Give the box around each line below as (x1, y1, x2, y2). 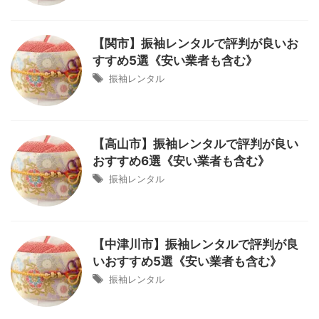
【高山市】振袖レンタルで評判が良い (93, 137, 298, 151)
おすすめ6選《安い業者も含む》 (93, 154, 270, 168)
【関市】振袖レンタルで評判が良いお (93, 36, 298, 51)
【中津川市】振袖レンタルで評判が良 (93, 237, 298, 251)
